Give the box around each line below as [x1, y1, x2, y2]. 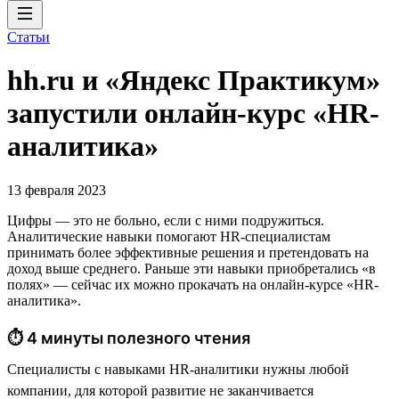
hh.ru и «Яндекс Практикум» [7, 64, 380, 97]
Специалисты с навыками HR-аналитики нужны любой [7, 361, 349, 377]
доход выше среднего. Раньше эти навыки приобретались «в [7, 260, 376, 276]
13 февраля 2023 [7, 182, 106, 198]
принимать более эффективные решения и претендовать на [7, 244, 369, 260]
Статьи [7, 29, 50, 45]
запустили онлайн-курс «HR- [7, 97, 379, 130]
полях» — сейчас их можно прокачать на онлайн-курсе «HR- [7, 276, 379, 292]
